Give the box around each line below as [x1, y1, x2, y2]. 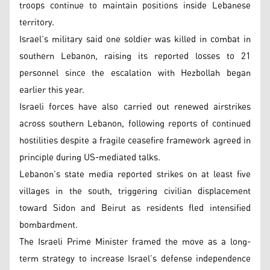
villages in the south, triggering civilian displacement [19, 182, 251, 200]
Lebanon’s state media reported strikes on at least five [19, 165, 251, 183]
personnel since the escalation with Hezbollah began [19, 64, 251, 82]
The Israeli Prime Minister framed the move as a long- [19, 233, 251, 251]
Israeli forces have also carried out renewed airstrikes [19, 98, 251, 116]
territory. [19, 13, 54, 31]
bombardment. [19, 216, 80, 234]
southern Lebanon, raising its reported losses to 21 [19, 47, 251, 65]
